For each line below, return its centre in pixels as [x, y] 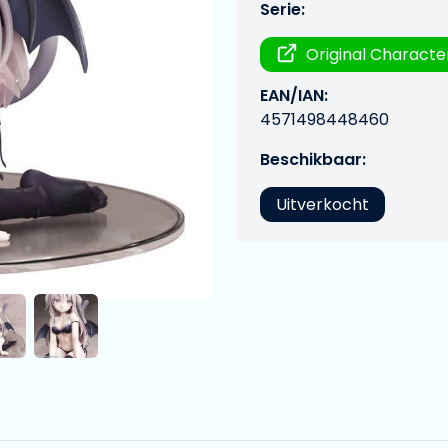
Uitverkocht [322, 204]
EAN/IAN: [294, 95]
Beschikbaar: [313, 159]
